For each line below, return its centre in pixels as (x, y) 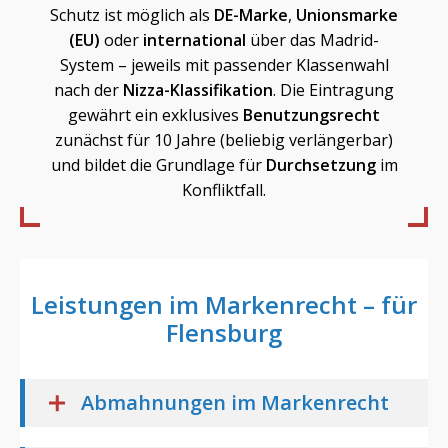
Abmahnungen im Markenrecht (235, 402)
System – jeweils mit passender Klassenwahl (224, 65)
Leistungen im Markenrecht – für (224, 304)
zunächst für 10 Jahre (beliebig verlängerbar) (224, 140)
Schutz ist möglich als (132, 15)
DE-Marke (251, 15)
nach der (88, 90)
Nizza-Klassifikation (198, 90)
